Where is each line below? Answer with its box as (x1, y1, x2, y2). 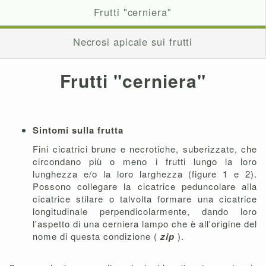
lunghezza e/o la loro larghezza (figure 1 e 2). (33, 167, 257, 180)
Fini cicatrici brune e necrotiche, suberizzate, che (33, 142, 257, 155)
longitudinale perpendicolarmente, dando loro (33, 204, 257, 217)
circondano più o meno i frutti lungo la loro (33, 154, 257, 167)
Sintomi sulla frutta (33, 123, 123, 137)
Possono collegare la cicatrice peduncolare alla (33, 179, 257, 192)
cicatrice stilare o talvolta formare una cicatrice (33, 192, 257, 205)
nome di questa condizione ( (33, 229, 160, 242)
